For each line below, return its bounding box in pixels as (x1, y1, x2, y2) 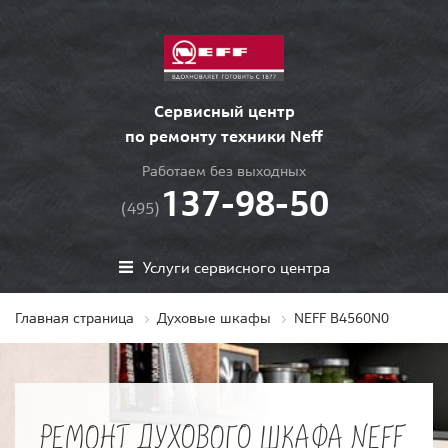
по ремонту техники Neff (125, 126, 323, 147)
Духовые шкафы (157, 309, 271, 328)
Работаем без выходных (142, 162, 306, 181)
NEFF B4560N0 (294, 309, 389, 328)
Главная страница (15, 309, 134, 328)
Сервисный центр (153, 101, 295, 122)
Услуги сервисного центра (142, 257, 330, 277)
